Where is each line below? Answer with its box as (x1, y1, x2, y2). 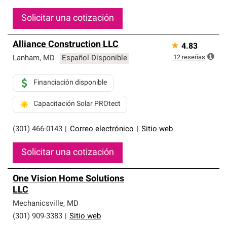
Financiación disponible (33, 79, 107, 87)
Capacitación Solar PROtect (33, 100, 121, 108)
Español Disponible (61, 55, 127, 62)
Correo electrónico (70, 126, 134, 133)
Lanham (13, 55, 40, 62)
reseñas (182, 54, 205, 61)
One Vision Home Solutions (13, 174, 124, 184)
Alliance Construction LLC (13, 40, 119, 50)
